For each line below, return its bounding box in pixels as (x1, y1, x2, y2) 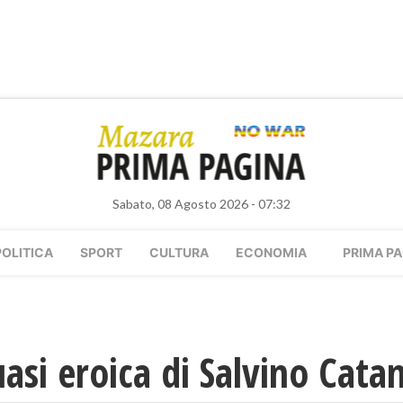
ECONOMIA (236, 245, 307, 260)
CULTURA (149, 245, 209, 260)
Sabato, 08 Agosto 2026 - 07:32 (112, 196, 291, 211)
